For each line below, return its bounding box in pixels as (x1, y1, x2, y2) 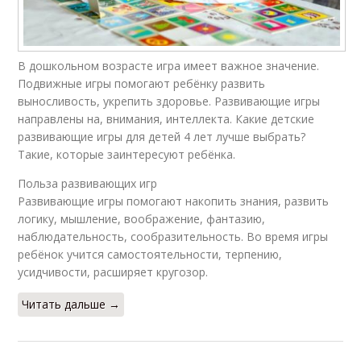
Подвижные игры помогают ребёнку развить (18, 75, 266, 91)
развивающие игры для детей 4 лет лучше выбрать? (18, 128, 306, 144)
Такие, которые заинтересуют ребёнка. (18, 146, 236, 162)
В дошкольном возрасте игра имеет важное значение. (18, 57, 320, 73)
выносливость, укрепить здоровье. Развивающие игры (18, 93, 321, 109)
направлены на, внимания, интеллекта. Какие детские (18, 110, 315, 127)
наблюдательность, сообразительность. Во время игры (18, 228, 329, 244)
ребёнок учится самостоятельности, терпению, (18, 246, 283, 262)
